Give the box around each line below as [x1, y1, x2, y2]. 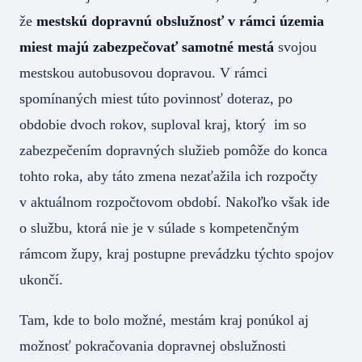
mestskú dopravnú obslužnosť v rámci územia [36, 13, 324, 30]
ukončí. [19, 271, 63, 288]
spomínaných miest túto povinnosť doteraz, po [19, 90, 293, 107]
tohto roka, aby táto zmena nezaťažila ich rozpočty [19, 168, 318, 185]
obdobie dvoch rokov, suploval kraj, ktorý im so [19, 116, 306, 133]
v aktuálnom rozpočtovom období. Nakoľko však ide [19, 194, 330, 211]
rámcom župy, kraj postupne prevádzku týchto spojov [19, 246, 334, 263]
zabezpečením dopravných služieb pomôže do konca [19, 142, 327, 159]
